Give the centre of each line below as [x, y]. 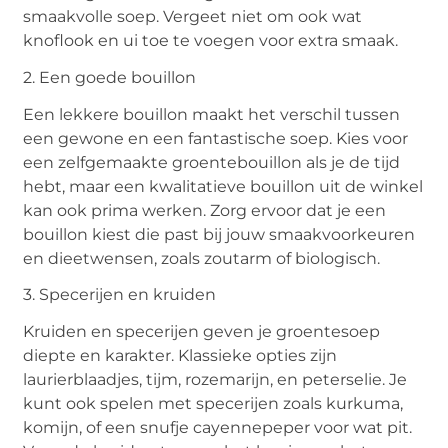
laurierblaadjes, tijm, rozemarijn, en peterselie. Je [215, 380]
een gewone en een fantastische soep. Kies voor [216, 138]
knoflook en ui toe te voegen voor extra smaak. [211, 41]
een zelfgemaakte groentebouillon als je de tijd [212, 162]
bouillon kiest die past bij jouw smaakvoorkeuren [219, 234]
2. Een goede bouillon [110, 77]
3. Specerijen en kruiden [120, 295]
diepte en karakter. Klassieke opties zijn [180, 356]
